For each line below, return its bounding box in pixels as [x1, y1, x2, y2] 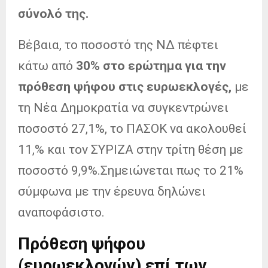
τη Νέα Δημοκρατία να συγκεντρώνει [18, 100, 229, 115]
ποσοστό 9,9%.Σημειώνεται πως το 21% [18, 163, 243, 178]
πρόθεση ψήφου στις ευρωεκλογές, [18, 79, 234, 94]
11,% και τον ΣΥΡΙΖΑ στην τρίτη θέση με [18, 142, 243, 157]
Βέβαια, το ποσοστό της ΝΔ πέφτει [18, 37, 218, 52]
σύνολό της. [18, 6, 89, 21]
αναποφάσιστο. [18, 205, 105, 220]
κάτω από [18, 58, 73, 73]
